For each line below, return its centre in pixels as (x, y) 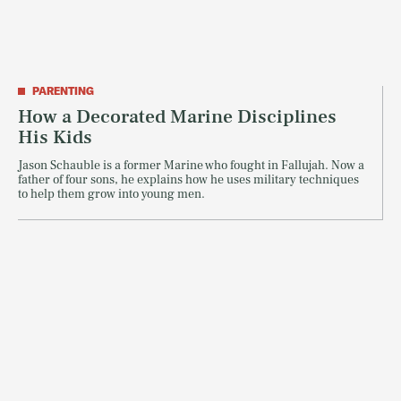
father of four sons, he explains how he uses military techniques (188, 180)
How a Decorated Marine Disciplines (177, 117)
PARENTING (63, 91)
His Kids (55, 137)
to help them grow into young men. (111, 195)
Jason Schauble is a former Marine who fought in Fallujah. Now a (191, 166)
